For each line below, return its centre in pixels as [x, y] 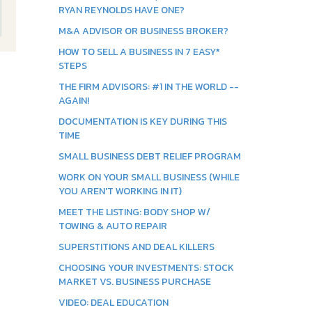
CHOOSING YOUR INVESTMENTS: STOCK [146, 268]
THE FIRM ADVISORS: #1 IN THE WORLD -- [148, 87]
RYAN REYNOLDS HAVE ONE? [121, 10]
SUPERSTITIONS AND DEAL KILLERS [136, 247]
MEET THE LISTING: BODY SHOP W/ [134, 212]
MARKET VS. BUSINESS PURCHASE [134, 282]
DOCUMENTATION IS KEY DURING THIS [142, 122]
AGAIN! [73, 101]
